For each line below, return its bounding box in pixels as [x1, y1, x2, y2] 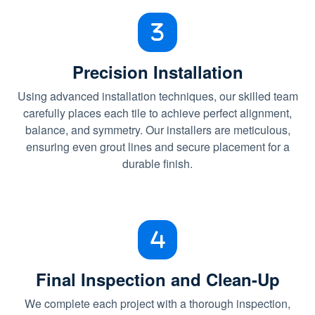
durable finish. [122, 155, 193, 172]
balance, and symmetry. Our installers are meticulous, [25, 122, 290, 138]
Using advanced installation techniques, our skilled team [17, 88, 298, 104]
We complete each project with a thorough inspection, [25, 295, 290, 311]
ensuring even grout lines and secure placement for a [25, 139, 290, 155]
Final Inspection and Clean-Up [35, 267, 280, 291]
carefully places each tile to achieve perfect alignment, [23, 105, 292, 121]
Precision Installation [72, 60, 243, 84]
